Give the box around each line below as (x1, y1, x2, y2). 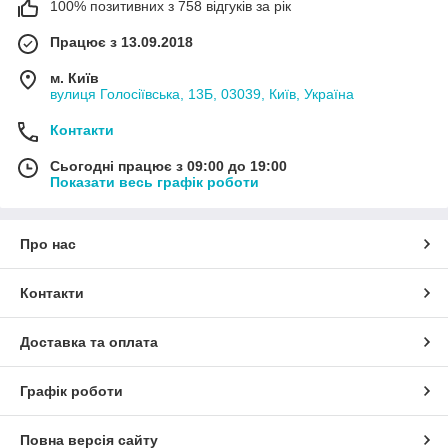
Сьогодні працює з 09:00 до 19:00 (50, 158, 287, 175)
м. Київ (50, 70, 99, 87)
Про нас (20, 236, 76, 253)
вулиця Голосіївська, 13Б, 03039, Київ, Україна (50, 86, 354, 103)
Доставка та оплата (20, 334, 158, 351)
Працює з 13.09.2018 (50, 34, 193, 51)
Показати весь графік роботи (50, 174, 259, 191)
